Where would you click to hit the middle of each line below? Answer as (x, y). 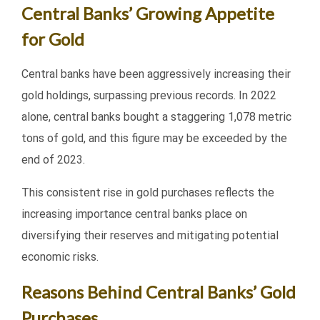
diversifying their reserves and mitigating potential (150, 236)
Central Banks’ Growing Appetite (148, 14)
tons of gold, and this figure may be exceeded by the (154, 139)
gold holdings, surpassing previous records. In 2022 (149, 96)
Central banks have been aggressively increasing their (156, 74)
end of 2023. (53, 160)
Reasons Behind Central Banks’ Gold (159, 292)
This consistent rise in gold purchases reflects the (148, 193)
